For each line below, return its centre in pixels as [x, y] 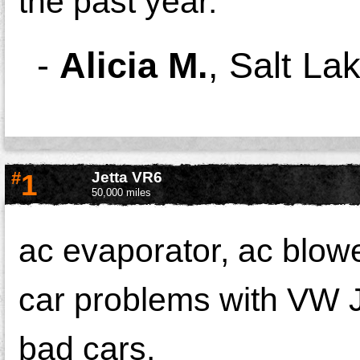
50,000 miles [121, 192]
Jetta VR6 [127, 177]
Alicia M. [134, 65]
